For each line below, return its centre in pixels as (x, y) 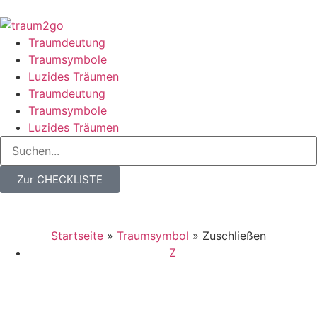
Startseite (77, 236)
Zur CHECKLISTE (60, 179)
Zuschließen (234, 236)
